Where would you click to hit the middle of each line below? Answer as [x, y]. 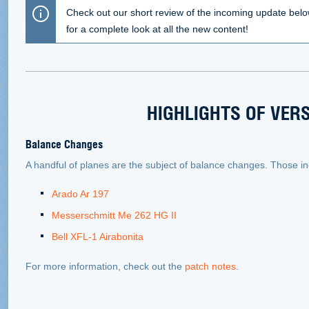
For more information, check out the [105, 266]
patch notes [210, 266]
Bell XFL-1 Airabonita [98, 236]
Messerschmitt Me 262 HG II [114, 215]
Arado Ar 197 [80, 193]
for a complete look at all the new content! [157, 29]
